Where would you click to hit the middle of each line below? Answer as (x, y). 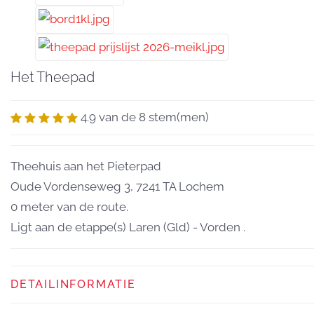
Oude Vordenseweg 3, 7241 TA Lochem (117, 186)
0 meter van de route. (69, 206)
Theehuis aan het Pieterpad (86, 166)
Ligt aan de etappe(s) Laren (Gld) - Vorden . (128, 227)
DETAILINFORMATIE (73, 284)
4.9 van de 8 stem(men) (145, 117)
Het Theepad (53, 77)
